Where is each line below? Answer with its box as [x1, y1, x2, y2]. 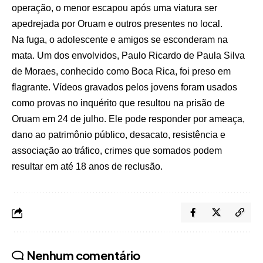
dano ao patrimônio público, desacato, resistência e [12, 130, 225, 140]
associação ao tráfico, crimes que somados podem [12, 146, 222, 156]
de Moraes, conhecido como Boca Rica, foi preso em [12, 66, 231, 77]
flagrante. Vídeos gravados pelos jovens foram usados [12, 82, 237, 93]
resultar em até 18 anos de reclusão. [12, 161, 163, 172]
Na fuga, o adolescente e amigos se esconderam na [12, 35, 228, 45]
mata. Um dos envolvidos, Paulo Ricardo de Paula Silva [12, 50, 245, 61]
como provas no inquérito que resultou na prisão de [12, 98, 225, 109]
